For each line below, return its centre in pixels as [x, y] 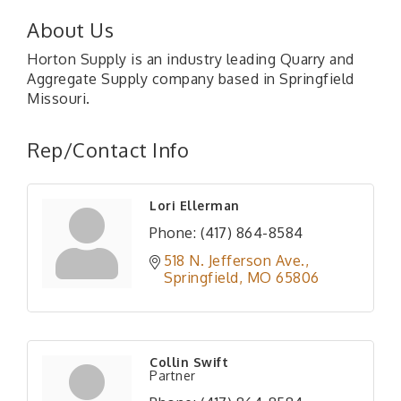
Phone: [173, 233]
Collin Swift [189, 363]
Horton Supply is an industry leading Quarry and [191, 60]
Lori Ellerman [195, 206]
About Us [70, 30]
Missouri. [59, 99]
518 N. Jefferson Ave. [235, 261]
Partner [173, 376]
